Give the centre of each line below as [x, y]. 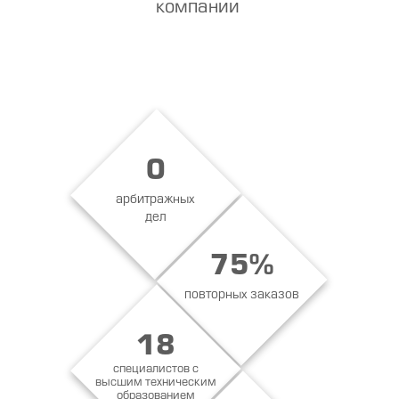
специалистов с [155, 370]
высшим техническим [155, 383]
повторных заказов [241, 295]
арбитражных [156, 200]
